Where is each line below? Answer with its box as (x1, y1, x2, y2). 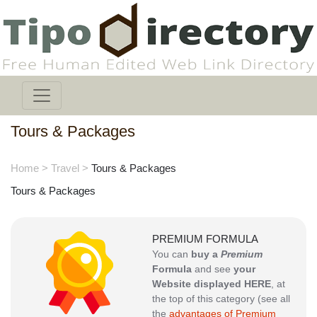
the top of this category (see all (152, 293, 290, 305)
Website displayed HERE (152, 278, 271, 290)
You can (152, 248, 191, 260)
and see (192, 263, 234, 275)
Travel (51, 162, 79, 175)
